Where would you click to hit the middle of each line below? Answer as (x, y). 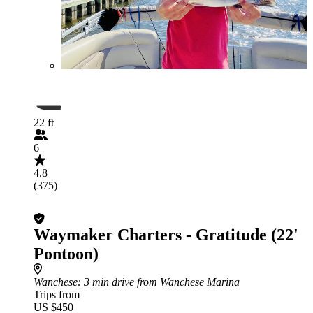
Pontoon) (66, 254)
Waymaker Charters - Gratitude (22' (166, 235)
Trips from (57, 294)
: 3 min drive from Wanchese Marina (159, 282)
